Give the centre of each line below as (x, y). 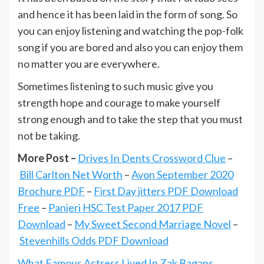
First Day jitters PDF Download (166, 191)
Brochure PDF (51, 191)
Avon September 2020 (182, 175)
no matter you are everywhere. (89, 64)
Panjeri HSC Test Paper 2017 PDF (126, 208)
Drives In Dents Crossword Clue (152, 158)
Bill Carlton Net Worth (71, 175)
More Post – (48, 158)
